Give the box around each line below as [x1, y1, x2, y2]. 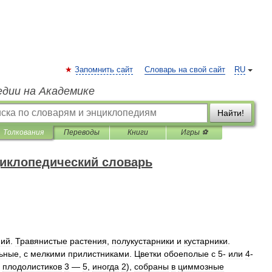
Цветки [134, 249, 161, 259]
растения [70, 236, 107, 246]
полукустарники [112, 236, 174, 246]
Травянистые [15, 236, 67, 246]
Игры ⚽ [181, 128, 208, 137]
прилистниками [68, 249, 129, 259]
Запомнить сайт [75, 66, 133, 74]
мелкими [30, 249, 66, 259]
